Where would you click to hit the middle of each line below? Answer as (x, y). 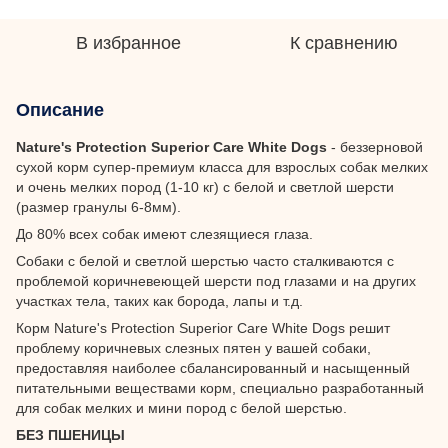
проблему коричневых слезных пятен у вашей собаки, (193, 347)
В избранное (128, 42)
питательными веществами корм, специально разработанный (220, 387)
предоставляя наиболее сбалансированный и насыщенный (213, 367)
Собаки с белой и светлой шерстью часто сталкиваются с (205, 260)
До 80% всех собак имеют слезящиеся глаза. (164, 233)
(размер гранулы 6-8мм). (98, 206)
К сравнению (344, 42)
